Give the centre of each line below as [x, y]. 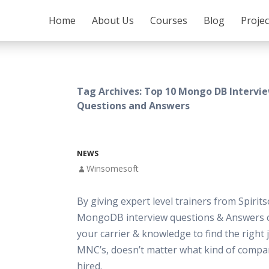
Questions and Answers [133, 106]
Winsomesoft [113, 168]
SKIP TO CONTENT [77, 10]
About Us [113, 20]
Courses [169, 20]
